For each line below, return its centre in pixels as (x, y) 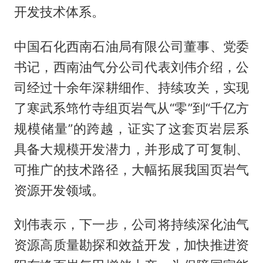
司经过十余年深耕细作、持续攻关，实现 (131, 87)
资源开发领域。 (59, 190)
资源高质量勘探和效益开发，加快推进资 (131, 245)
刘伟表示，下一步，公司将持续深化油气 (131, 225)
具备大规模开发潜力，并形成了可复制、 (131, 149)
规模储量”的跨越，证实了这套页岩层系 (131, 128)
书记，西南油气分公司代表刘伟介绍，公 (131, 67)
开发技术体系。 (59, 11)
